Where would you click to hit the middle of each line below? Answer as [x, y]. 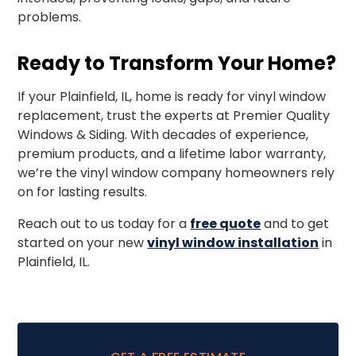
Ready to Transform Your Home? [177, 63]
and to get [295, 224]
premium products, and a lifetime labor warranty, [172, 154]
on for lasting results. [83, 192]
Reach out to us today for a [104, 224]
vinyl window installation [233, 243]
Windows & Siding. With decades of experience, [163, 135]
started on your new [83, 243]
